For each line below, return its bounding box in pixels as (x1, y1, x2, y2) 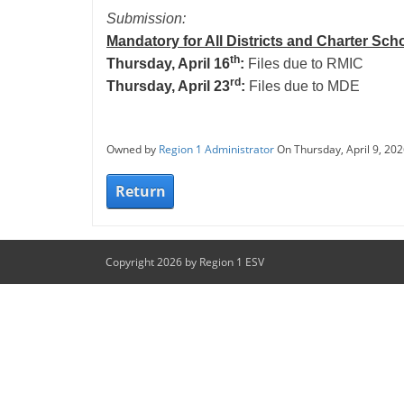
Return (115, 181, 166, 201)
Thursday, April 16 (106, 56, 230, 71)
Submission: (106, 11, 189, 26)
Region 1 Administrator (159, 142, 274, 157)
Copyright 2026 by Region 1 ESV (106, 254, 264, 270)
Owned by (106, 142, 159, 157)
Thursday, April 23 (106, 78, 230, 94)
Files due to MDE (245, 78, 360, 94)
